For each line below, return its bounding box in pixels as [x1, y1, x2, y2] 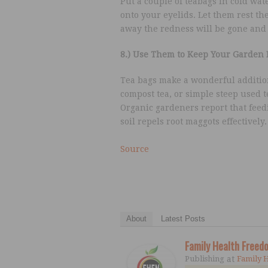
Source [120, 144, 149, 154]
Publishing [184, 254, 224, 263]
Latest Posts [160, 214, 205, 223]
